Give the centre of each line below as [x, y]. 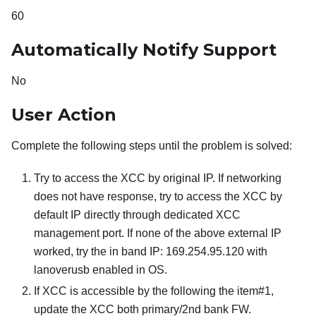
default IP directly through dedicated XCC [137, 215]
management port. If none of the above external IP [158, 233]
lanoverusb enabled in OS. [101, 270]
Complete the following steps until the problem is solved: [152, 146]
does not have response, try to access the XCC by [158, 197]
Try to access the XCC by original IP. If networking [158, 178]
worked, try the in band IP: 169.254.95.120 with [151, 252]
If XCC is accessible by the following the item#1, [154, 291]
